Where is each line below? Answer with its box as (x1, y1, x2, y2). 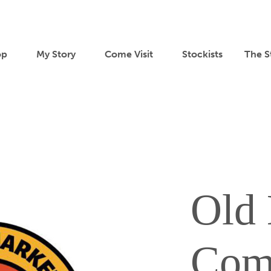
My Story (36, 48, 76, 60)
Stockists (182, 48, 223, 60)
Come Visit (105, 48, 153, 60)
